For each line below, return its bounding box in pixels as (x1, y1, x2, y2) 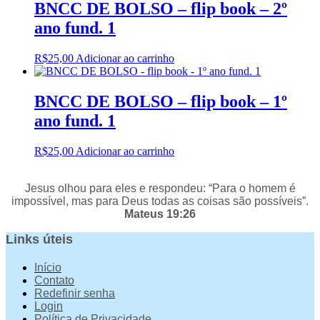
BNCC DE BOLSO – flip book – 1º (34, 92, 287, 111)
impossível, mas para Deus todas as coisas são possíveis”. (11, 195, 309, 208)
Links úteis (6, 232, 73, 247)
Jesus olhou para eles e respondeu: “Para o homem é (24, 182, 296, 195)
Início (34, 261, 61, 274)
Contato (34, 274, 74, 287)
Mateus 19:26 (124, 208, 196, 221)
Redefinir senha (34, 287, 115, 300)
